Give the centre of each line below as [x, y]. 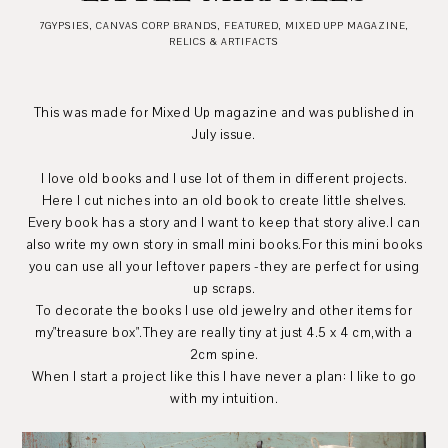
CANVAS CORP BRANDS [157, 25]
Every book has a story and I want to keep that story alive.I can [224, 223]
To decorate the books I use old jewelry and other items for [224, 311]
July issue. [224, 135]
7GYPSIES [64, 25]
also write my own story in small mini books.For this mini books [224, 245]
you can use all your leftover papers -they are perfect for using [224, 267]
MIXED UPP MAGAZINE [345, 25]
